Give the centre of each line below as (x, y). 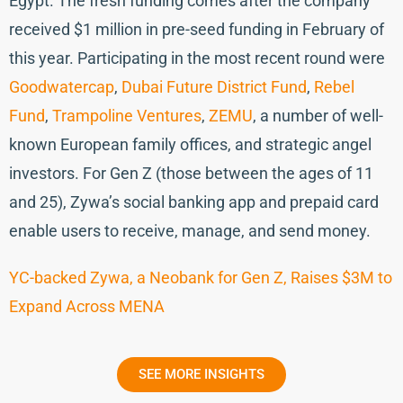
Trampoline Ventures (127, 116)
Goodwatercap (62, 87)
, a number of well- (318, 116)
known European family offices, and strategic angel (190, 144)
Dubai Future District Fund (214, 87)
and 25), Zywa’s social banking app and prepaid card (194, 202)
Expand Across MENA (87, 306)
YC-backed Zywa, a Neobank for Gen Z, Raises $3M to (201, 278)
